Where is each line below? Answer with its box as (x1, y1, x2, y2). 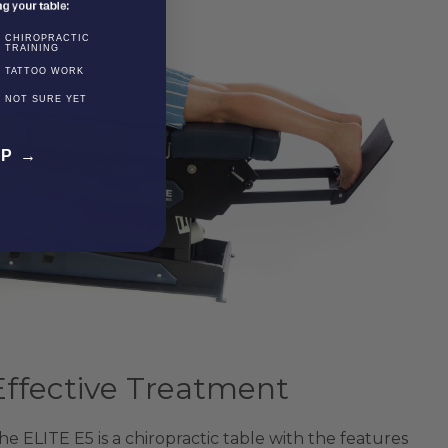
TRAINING (5, 43, 59, 54)
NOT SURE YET (5, 94, 87, 105)
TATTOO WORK (5, 66, 84, 77)
